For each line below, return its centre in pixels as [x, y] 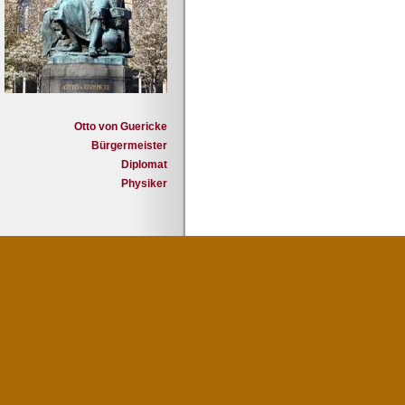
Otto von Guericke [121, 127]
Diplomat [144, 165]
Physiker [144, 184]
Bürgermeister [129, 146]
